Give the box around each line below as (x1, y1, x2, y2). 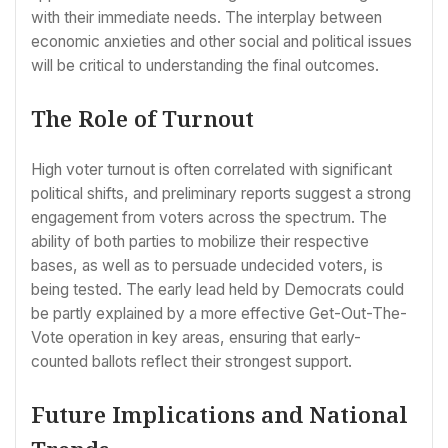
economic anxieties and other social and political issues (31, 31, 412, 51)
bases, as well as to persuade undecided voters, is (31, 256, 383, 276)
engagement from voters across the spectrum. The (31, 208, 387, 228)
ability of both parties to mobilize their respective (31, 232, 369, 252)
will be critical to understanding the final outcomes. (31, 55, 379, 75)
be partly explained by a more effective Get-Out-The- (31, 304, 407, 324)
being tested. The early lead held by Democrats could (31, 280, 404, 300)
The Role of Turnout (31, 103, 254, 134)
